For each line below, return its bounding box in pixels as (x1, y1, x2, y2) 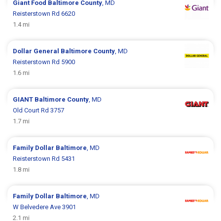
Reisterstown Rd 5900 (13, 58, 75, 66)
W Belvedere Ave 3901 (13, 203, 76, 211)
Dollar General (13, 47, 61, 55)
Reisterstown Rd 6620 (13, 9, 75, 17)
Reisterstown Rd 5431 (13, 154, 75, 162)
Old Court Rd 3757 (13, 106, 65, 114)
